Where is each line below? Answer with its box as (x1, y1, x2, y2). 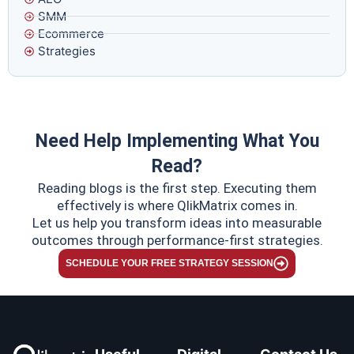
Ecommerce (38, 25, 104, 41)
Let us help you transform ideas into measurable (32, 214, 322, 231)
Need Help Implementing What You (35, 130, 319, 152)
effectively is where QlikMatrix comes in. (56, 197, 298, 213)
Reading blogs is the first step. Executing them (37, 179, 317, 196)
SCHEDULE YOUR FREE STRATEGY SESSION (66, 258, 273, 269)
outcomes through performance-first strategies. (31, 232, 323, 248)
